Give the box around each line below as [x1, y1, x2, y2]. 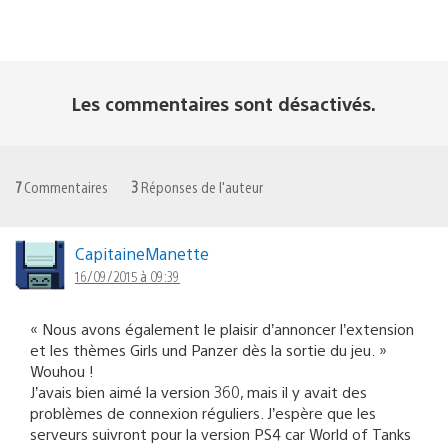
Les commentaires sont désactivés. [72, 91, 376, 115]
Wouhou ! [30, 360, 94, 380]
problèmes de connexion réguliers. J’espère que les [30, 402, 376, 422]
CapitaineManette [75, 242, 209, 264]
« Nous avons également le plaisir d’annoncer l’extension [30, 318, 414, 338]
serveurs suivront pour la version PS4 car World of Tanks [30, 423, 411, 443]
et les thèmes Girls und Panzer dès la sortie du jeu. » [30, 339, 386, 359]
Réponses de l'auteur [138, 176, 263, 196]
